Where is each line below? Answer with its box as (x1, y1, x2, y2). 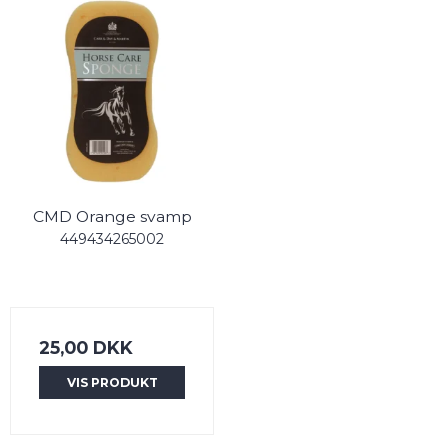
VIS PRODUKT (66, 374, 158, 390)
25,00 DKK (39, 337, 133, 359)
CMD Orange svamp (32, 206, 192, 226)
